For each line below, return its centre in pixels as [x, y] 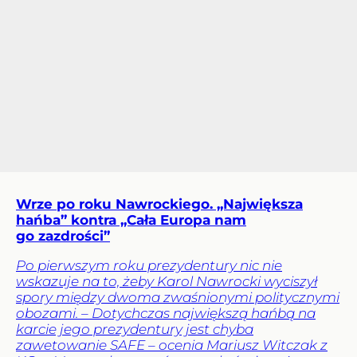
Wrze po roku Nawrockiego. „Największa [159, 204]
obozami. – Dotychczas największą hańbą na [166, 314]
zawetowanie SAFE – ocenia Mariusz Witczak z [172, 345]
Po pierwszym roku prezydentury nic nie [149, 266]
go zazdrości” [63, 236]
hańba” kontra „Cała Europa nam [131, 220]
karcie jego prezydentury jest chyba [135, 330]
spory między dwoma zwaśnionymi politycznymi [178, 298]
